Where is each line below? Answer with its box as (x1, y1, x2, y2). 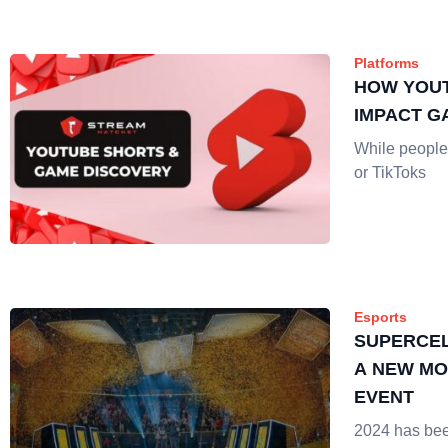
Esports (354, 309, 407, 325)
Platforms (354, 55, 419, 71)
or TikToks (354, 164, 426, 181)
